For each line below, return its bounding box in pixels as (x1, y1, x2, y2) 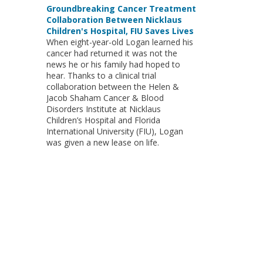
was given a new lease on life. (46, 137, 159, 148)
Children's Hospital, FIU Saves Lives (46, 25, 194, 36)
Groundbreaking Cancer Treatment (46, 3, 196, 14)
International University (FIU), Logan (46, 126, 183, 137)
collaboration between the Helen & (46, 81, 179, 92)
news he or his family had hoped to (46, 59, 180, 70)
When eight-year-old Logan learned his (46, 36, 193, 48)
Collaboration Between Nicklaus (46, 14, 182, 25)
